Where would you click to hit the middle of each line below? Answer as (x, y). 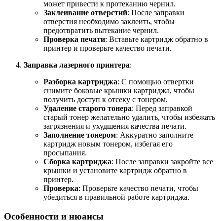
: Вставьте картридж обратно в (157, 39)
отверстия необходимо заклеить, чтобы (109, 22)
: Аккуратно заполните (155, 135)
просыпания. (65, 153)
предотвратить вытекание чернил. (101, 31)
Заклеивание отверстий (85, 13)
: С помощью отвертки (156, 82)
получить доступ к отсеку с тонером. (106, 100)
